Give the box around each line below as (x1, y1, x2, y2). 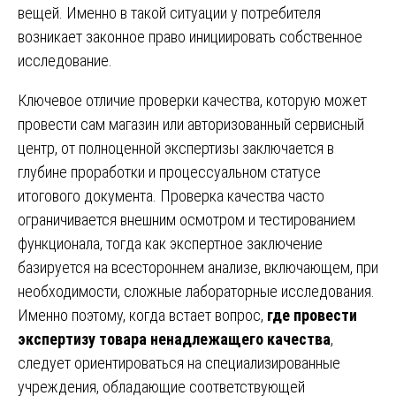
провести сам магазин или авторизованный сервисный (18, 114, 364, 133)
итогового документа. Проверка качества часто (18, 186, 324, 205)
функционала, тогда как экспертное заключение (18, 233, 323, 253)
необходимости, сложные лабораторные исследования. (18, 281, 375, 301)
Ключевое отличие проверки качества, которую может (18, 90, 367, 110)
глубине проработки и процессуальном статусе (18, 162, 321, 181)
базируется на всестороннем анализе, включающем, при (18, 257, 378, 277)
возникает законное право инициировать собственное (18, 27, 362, 46)
